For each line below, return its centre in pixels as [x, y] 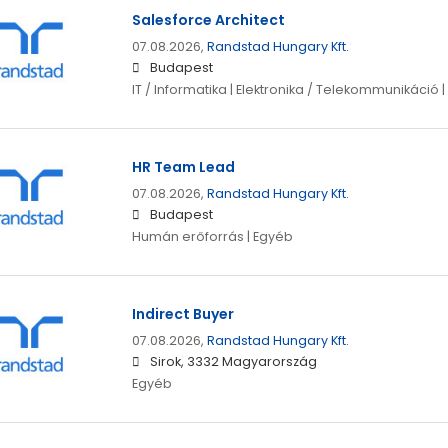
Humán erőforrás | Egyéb [212, 237]
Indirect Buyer [182, 314]
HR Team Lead [183, 167]
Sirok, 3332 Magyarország [233, 362]
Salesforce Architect [208, 20]
